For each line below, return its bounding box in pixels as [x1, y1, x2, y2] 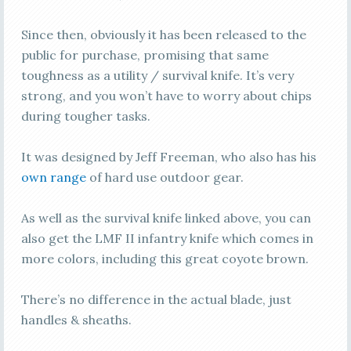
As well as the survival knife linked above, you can [20, 210, 311, 226]
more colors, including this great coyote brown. [20, 251, 309, 267]
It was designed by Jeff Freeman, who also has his [20, 149, 317, 165]
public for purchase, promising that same [20, 47, 269, 63]
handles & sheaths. [20, 312, 132, 328]
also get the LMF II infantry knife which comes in [20, 230, 313, 247]
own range [20, 169, 86, 186]
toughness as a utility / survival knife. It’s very [20, 67, 294, 84]
